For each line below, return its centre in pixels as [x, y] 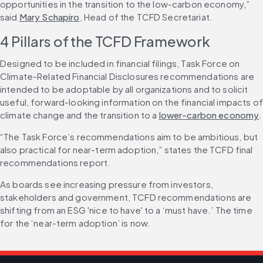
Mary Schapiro [49, 17]
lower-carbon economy [209, 115]
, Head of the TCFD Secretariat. [146, 17]
